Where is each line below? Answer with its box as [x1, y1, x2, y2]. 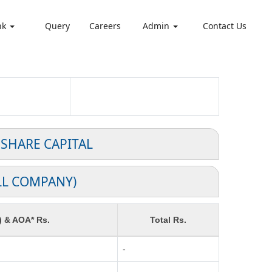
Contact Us [203, 20, 247, 32]
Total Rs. [150, 215, 186, 225]
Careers [89, 20, 121, 32]
